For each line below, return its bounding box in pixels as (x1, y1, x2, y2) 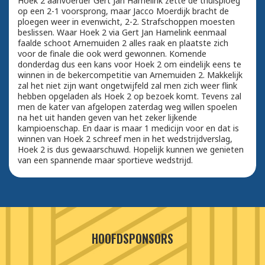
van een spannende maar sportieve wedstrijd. (18, 154, 193, 166)
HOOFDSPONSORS (91, 230, 173, 248)
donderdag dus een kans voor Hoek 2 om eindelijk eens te (18, 59, 241, 70)
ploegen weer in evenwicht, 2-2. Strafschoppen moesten (18, 16, 235, 28)
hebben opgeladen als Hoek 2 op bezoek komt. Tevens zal (18, 91, 241, 102)
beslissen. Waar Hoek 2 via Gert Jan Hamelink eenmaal (18, 27, 227, 38)
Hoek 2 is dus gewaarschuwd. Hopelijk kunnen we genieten (18, 144, 244, 156)
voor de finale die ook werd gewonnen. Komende (18, 48, 206, 60)
